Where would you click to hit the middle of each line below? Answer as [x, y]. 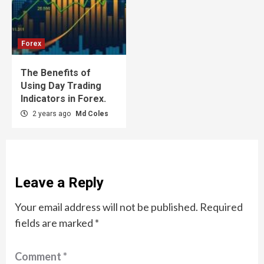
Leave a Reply [59, 182]
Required [221, 207]
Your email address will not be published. [106, 207]
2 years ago [52, 113]
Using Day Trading [61, 85]
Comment [39, 256]
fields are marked [55, 222]
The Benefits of [56, 72]
